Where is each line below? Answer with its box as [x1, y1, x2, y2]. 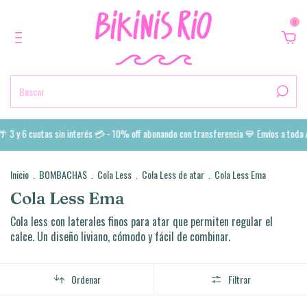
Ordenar [71, 272, 101, 286]
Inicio [10, 167, 29, 182]
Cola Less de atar [142, 167, 204, 182]
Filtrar [228, 272, 251, 286]
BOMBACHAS [39, 167, 87, 182]
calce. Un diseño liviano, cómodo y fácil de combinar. [10, 228, 230, 245]
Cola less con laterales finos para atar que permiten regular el [10, 213, 273, 230]
